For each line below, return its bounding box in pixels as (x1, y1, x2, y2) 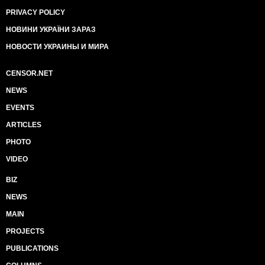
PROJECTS (6, 227, 44, 235)
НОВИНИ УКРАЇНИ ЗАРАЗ (6, 25, 96, 34)
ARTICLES (6, 121, 41, 129)
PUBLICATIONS (6, 244, 59, 253)
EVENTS (6, 104, 34, 112)
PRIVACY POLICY (6, 8, 65, 17)
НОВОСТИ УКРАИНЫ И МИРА (6, 43, 109, 51)
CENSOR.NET (6, 69, 53, 77)
